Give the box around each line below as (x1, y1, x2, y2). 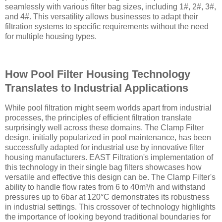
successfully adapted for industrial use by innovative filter (5, 143, 204, 152)
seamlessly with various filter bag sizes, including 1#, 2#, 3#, (5, 2, 216, 11)
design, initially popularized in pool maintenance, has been (5, 133, 211, 142)
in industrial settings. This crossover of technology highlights (5, 202, 216, 211)
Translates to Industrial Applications (5, 81, 188, 94)
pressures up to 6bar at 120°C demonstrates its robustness (5, 192, 210, 201)
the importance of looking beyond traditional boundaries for (5, 212, 211, 221)
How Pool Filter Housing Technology (5, 67, 190, 80)
